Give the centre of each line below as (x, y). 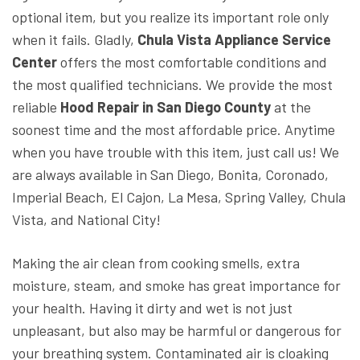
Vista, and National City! (86, 220)
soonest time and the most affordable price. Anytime (174, 130)
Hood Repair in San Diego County (166, 107)
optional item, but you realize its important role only (170, 17)
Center (35, 62)
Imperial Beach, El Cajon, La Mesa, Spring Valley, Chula (179, 197)
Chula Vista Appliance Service (234, 40)
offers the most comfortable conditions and (192, 62)
